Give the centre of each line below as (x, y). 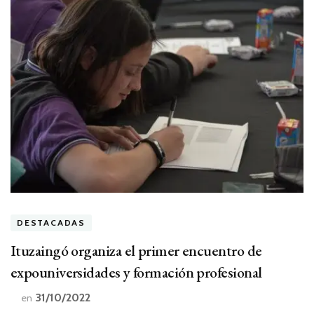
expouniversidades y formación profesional (136, 273)
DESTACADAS (51, 223)
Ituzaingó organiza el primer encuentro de (136, 251)
